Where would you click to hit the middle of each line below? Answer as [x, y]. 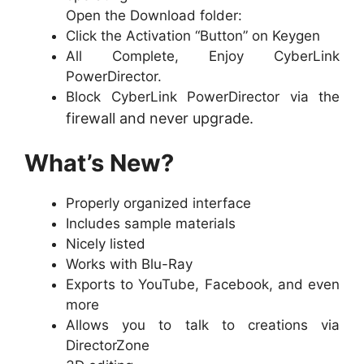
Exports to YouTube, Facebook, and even [203, 285]
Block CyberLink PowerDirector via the [203, 96]
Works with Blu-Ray [129, 264]
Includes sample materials [151, 224]
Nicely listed [106, 244]
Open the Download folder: [154, 15]
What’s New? [99, 163]
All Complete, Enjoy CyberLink [203, 56]
